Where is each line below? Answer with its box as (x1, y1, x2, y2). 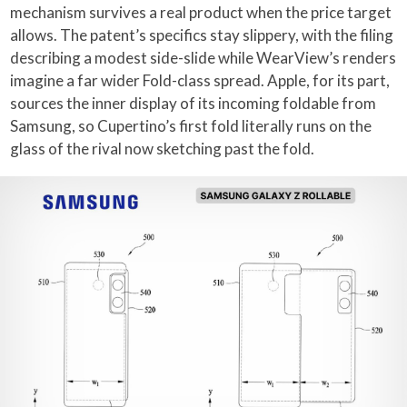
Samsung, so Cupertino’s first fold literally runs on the (10, 115, 372, 135)
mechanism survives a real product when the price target (10, 2, 392, 22)
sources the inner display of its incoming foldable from (10, 93, 377, 113)
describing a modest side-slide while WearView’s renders (10, 47, 397, 67)
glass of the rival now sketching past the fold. (10, 138, 315, 158)
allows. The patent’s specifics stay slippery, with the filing (10, 25, 394, 45)
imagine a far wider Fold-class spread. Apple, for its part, (10, 70, 391, 90)
